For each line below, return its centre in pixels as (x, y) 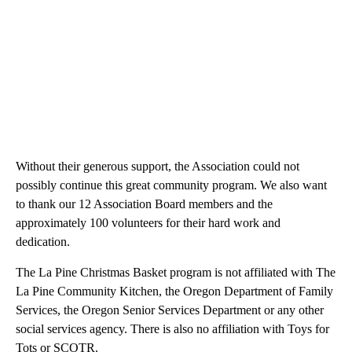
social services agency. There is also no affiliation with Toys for (172, 329)
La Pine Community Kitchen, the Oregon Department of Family (174, 291)
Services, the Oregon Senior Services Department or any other (170, 310)
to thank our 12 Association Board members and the (144, 204)
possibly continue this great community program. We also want (171, 185)
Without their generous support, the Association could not (158, 167)
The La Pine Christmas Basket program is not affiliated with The (176, 273)
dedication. (43, 242)
